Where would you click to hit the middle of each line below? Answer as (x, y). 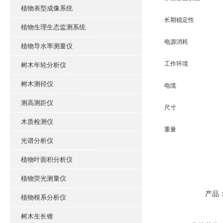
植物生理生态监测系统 (53, 27)
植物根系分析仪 (44, 197)
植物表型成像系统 (47, 8)
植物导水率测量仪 (47, 46)
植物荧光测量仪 (44, 178)
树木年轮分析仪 (44, 65)
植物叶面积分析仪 (47, 160)
